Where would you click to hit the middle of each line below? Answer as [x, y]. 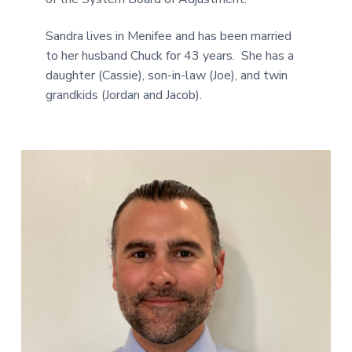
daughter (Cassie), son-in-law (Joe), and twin [167, 75]
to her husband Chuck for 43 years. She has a [170, 55]
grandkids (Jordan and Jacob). [124, 95]
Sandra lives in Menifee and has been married [169, 36]
